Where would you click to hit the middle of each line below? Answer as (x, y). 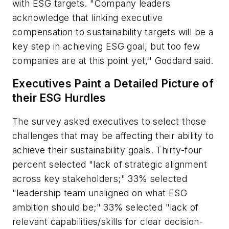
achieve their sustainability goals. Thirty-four (107, 150)
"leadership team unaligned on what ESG (100, 193)
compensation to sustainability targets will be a (113, 32)
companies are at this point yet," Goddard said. (113, 60)
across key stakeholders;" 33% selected (100, 178)
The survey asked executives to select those (109, 121)
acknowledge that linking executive (88, 17)
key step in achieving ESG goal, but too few (106, 46)
